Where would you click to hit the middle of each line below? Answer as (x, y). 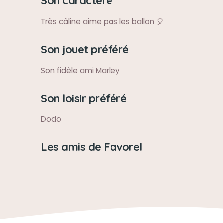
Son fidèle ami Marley (80, 70)
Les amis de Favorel (92, 147)
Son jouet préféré (85, 49)
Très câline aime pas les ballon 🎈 (102, 22)
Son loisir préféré (84, 98)
